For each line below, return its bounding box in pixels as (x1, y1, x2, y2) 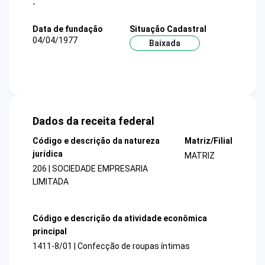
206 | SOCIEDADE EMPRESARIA (33, 164, 148, 174)
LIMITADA (33, 177, 69, 187)
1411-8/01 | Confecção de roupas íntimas (33, 241, 190, 251)
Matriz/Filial (184, 136, 232, 146)
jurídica (33, 149, 63, 159)
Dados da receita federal (33, 115, 154, 128)
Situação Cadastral (129, 24, 206, 34)
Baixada (148, 38, 180, 48)
